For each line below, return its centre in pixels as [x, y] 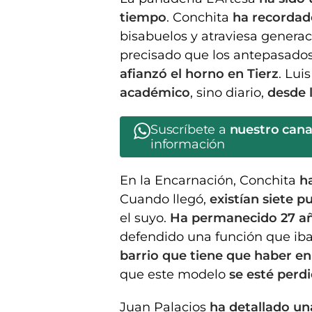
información [188, 144]
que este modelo [174, 274]
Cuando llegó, [165, 199]
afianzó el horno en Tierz [199, 73]
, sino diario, [229, 92]
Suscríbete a [190, 129]
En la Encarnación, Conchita [210, 180]
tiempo [143, 17]
